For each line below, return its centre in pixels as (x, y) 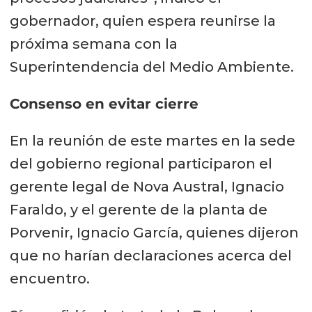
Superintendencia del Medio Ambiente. (151, 67)
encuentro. (49, 279)
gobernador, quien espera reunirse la (142, 21)
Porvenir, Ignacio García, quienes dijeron (154, 233)
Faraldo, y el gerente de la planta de (138, 210)
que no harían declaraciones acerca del (150, 256)
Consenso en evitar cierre (104, 104)
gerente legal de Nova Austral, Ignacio (147, 187)
